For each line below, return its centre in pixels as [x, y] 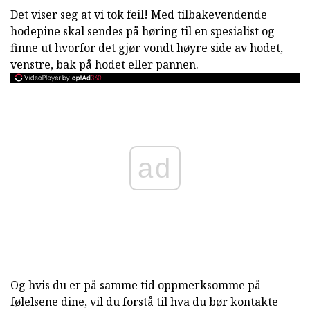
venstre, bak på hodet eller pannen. [104, 64]
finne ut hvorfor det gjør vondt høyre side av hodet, [147, 48]
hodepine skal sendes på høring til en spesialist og [143, 31]
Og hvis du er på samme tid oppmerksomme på [136, 285]
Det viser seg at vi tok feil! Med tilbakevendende [139, 15]
